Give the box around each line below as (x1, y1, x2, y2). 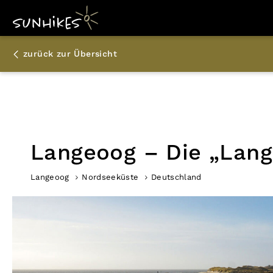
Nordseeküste (82, 172, 139, 182)
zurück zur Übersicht (23, 48, 117, 60)
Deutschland (151, 172, 202, 182)
